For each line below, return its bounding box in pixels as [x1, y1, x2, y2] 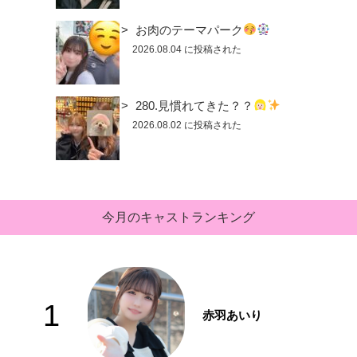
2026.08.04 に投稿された [132, 43, 241, 55]
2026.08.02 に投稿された [132, 119, 241, 131]
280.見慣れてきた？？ [135, 98, 253, 112]
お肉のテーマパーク [135, 22, 243, 37]
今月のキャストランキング [102, 210, 255, 224]
